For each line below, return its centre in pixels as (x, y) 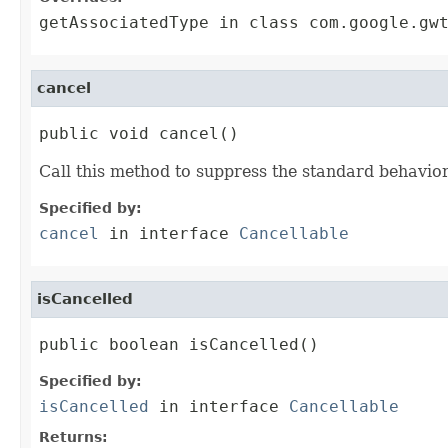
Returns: (73, 437)
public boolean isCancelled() (179, 345)
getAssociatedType (124, 23)
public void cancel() (139, 134)
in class (259, 23)
